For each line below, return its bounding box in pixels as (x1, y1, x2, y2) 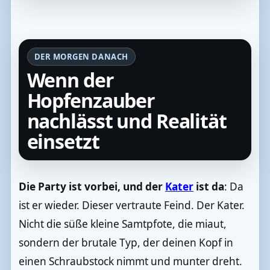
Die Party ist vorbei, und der (18, 179, 165, 193)
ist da (193, 179, 224, 193)
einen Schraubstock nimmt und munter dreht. (18, 254, 242, 268)
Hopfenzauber (27, 87, 155, 114)
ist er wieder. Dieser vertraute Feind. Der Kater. (18, 198, 245, 212)
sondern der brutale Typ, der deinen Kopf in (18, 235, 233, 250)
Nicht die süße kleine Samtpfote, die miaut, (18, 216, 227, 231)
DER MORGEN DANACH (34, 51, 128, 62)
